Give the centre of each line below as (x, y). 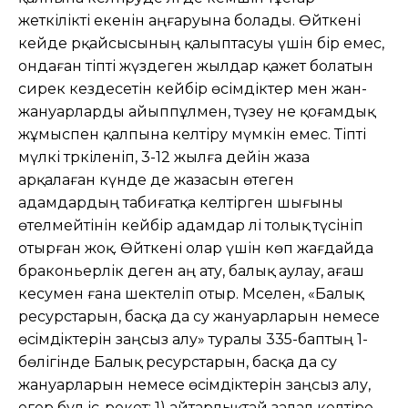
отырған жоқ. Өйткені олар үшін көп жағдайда (196, 248)
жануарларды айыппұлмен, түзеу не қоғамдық (197, 111)
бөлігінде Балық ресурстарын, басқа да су (178, 362)
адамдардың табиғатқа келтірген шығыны (181, 202)
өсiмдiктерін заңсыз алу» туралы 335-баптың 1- (193, 339)
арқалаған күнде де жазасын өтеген (156, 179)
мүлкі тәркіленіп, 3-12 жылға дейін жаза (164, 157)
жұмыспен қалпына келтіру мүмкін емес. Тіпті (192, 134)
